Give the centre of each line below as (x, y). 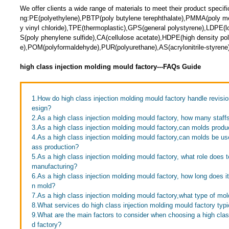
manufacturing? (54, 166)
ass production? (55, 147)
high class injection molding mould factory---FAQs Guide (110, 67)
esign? (41, 108)
